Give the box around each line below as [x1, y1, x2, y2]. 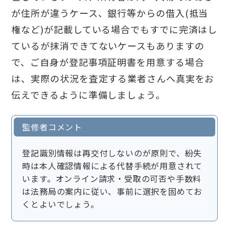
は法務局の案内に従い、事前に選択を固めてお [22, 185, 203, 198]
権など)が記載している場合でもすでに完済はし [11, 22, 218, 36]
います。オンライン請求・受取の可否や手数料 [22, 172, 202, 185]
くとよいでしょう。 [22, 198, 99, 211]
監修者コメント [22, 121, 83, 133]
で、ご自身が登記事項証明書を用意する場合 [11, 55, 204, 69]
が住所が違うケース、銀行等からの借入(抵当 [11, 6, 209, 20]
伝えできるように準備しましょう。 [11, 88, 165, 102]
